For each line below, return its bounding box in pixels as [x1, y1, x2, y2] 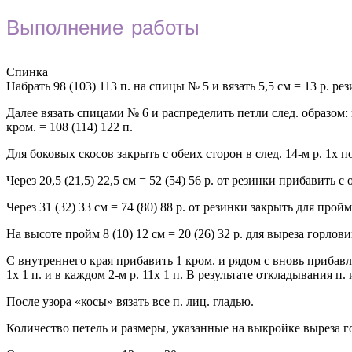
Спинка [6, 65, 48, 79]
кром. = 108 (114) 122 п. [6, 120, 133, 134]
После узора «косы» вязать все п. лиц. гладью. [6, 295, 254, 309]
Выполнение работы [6, 15, 200, 46]
